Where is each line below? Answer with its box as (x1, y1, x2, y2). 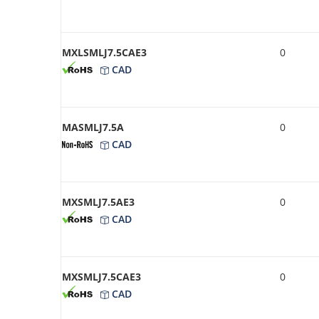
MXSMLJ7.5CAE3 (62, 269, 141, 283)
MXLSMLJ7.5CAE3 (62, 45, 147, 59)
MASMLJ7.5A (62, 120, 124, 134)
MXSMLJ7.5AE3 (62, 194, 135, 209)
